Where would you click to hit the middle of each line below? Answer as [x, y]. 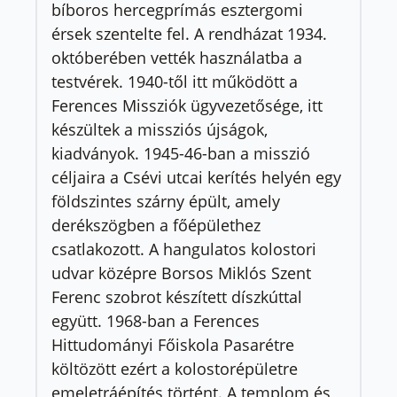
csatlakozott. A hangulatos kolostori [184, 249]
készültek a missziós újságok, [160, 129]
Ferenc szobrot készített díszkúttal [177, 296]
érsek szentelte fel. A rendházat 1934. [189, 33]
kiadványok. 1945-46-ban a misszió [181, 153]
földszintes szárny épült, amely [166, 201]
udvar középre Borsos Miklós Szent [181, 272]
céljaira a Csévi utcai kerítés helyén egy [196, 177]
